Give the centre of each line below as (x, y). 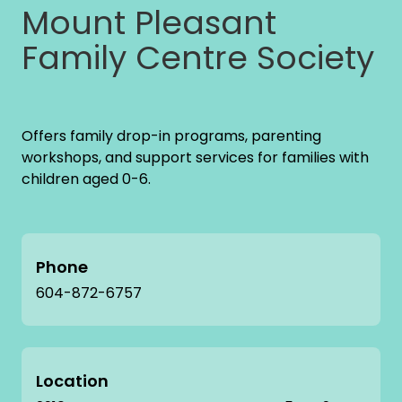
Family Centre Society (198, 57)
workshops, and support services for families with (195, 157)
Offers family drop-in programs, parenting (171, 135)
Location (72, 380)
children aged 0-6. (86, 179)
